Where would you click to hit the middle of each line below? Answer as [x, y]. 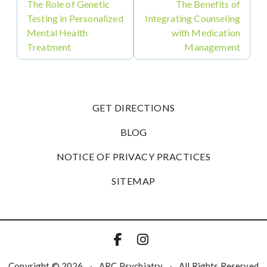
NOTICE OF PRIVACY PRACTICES [133, 156]
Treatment [49, 47]
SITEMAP [133, 181]
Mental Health [58, 32]
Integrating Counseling [193, 18]
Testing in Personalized [75, 18]
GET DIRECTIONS [133, 108]
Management [212, 47]
